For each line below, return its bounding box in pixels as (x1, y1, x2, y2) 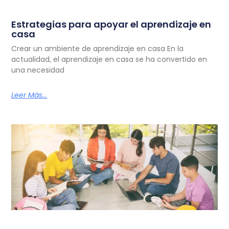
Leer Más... (11, 90, 48, 101)
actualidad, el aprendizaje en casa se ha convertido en (11, 54, 208, 65)
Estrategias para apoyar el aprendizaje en (11, 18, 212, 31)
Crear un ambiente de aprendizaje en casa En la (11, 43, 184, 54)
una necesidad (11, 65, 65, 76)
